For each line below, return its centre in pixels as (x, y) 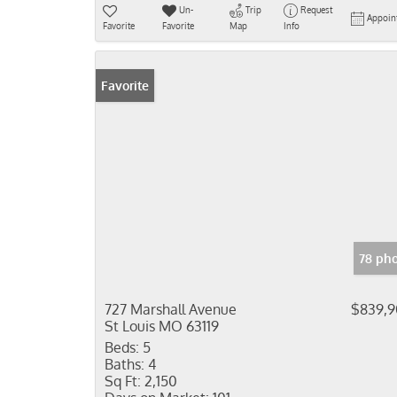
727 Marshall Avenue (171, 309)
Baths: (125, 364)
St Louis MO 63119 (162, 326)
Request (316, 10)
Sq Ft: (123, 381)
